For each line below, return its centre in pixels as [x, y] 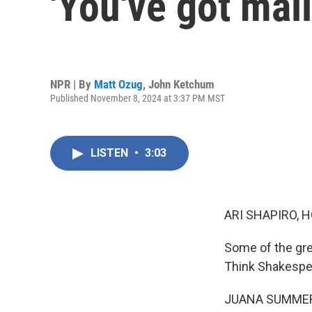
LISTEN [111, 153]
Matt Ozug [118, 84]
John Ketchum [181, 84]
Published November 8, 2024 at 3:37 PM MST [138, 98]
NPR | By [72, 84]
